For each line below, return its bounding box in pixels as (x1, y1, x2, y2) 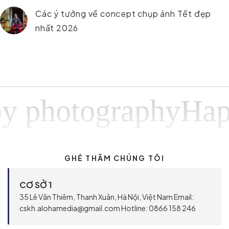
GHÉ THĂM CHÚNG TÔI (64, 153, 165, 163)
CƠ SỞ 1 (19, 179, 52, 190)
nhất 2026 (35, 22, 79, 34)
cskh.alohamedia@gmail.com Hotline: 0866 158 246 (19, 203, 196, 213)
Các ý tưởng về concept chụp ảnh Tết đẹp (35, 8, 212, 19)
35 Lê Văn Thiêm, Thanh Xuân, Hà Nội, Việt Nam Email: (19, 192, 194, 201)
